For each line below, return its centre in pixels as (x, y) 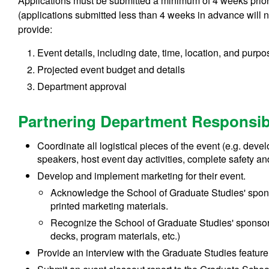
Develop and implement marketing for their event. (142, 175)
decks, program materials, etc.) (116, 235)
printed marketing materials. (110, 205)
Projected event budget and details (111, 69)
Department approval (82, 86)
